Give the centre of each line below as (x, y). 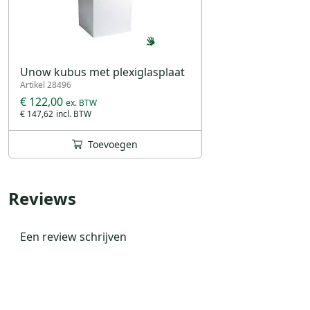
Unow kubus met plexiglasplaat (102, 72)
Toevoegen (113, 144)
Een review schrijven (73, 236)
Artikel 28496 (46, 84)
